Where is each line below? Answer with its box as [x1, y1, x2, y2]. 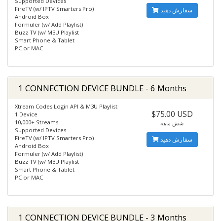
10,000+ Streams [15, 118, 58, 126]
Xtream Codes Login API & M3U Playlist [15, 103, 117, 110]
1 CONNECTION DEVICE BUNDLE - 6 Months [18, 82, 186, 94]
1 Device [15, 110, 37, 118]
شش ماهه [160, 119, 184, 127]
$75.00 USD [151, 109, 193, 119]
